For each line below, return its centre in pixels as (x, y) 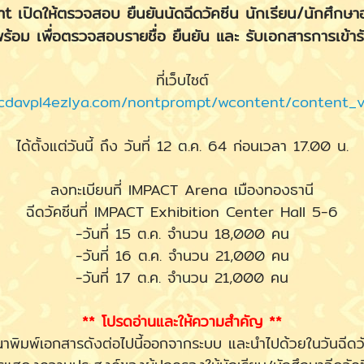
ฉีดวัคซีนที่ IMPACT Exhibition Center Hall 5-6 (182, 211)
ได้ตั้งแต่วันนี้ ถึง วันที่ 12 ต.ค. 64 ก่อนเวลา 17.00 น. (182, 145)
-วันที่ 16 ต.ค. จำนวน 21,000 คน (182, 255)
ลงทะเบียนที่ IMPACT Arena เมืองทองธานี (182, 189)
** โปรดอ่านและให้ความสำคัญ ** (182, 321)
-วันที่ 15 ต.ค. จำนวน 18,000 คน (182, 233)
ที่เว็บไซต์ (182, 80)
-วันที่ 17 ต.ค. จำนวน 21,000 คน (182, 277)
